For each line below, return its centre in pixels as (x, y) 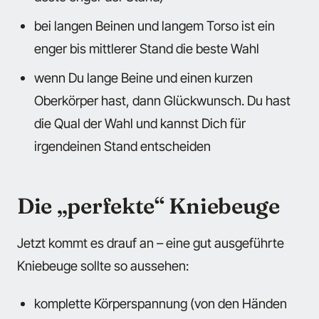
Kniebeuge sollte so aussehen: (103, 266)
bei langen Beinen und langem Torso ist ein (155, 25)
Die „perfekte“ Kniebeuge (148, 205)
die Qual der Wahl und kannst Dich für (140, 124)
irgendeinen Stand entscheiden (123, 146)
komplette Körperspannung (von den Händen (161, 303)
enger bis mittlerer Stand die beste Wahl (147, 48)
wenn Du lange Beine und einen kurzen (144, 78)
